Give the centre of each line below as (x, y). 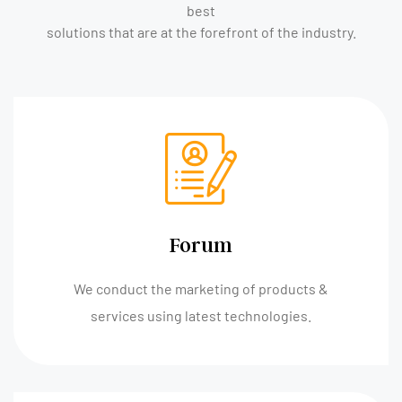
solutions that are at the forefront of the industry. (201, 32)
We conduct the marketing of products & (201, 289)
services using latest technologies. (201, 316)
